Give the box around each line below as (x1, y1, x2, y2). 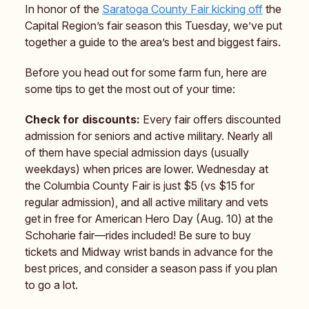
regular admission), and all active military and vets (25, 195, 268, 209)
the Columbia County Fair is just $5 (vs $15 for (25, 178, 255, 192)
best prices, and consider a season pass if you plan (25, 261, 277, 275)
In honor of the (25, 1, 102, 16)
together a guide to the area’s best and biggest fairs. (25, 34, 281, 49)
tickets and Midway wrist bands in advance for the (25, 244, 273, 259)
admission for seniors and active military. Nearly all (25, 128, 272, 143)
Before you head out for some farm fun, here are (25, 65, 267, 79)
